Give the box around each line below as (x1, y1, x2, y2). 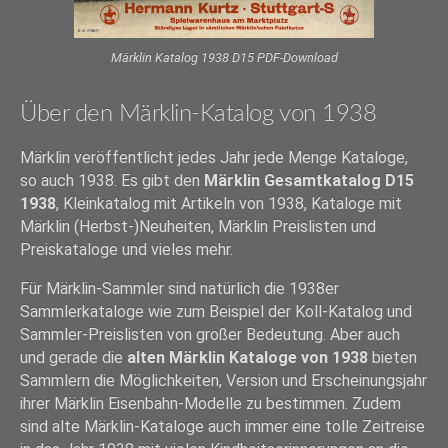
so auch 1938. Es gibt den (20, 171, 204, 191)
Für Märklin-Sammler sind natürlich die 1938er (20, 279, 339, 299)
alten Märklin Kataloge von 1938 (127, 348, 368, 368)
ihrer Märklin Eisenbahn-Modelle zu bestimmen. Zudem (20, 394, 401, 414)
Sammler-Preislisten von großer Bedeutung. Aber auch (20, 325, 400, 345)
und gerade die (20, 348, 127, 368)
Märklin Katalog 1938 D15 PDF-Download (110, 50, 338, 66)
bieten (368, 348, 417, 368)
